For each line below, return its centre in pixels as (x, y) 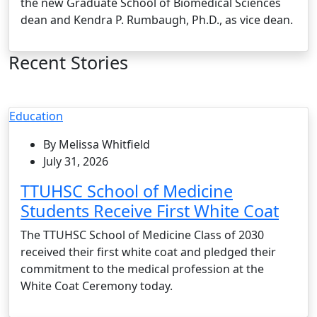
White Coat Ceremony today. (97, 286)
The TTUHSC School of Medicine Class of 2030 (142, 235)
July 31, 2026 (76, 161)
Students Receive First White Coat (150, 211)
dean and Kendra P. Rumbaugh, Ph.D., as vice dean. (157, 19)
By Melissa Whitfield (97, 144)
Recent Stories (68, 62)
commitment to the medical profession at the (142, 269)
